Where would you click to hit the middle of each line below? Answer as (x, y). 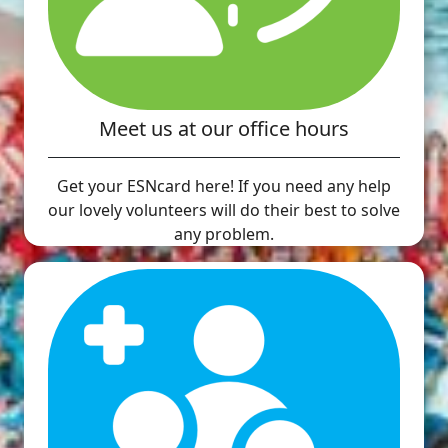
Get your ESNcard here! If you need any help (224, 186)
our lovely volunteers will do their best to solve (224, 210)
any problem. (224, 234)
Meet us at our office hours (224, 129)
